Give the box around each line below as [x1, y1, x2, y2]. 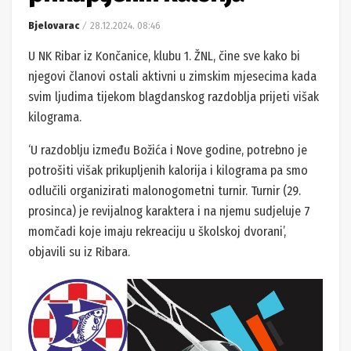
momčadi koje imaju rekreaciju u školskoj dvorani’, [28, 223, 286, 239]
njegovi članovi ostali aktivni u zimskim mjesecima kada [28, 68, 317, 84]
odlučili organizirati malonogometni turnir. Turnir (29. [28, 183, 301, 198]
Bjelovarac [28, 19, 79, 31]
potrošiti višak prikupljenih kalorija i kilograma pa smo [28, 162, 308, 178]
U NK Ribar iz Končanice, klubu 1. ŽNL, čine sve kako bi [28, 48, 300, 63]
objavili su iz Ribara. [28, 244, 130, 259]
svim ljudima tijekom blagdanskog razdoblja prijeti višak [28, 89, 319, 104]
